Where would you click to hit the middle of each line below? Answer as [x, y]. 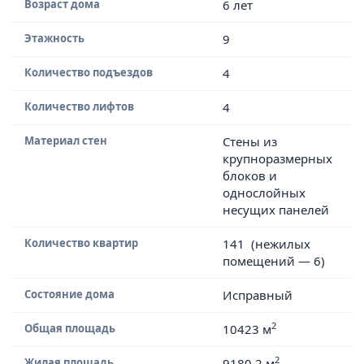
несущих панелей [275, 210]
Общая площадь [70, 328]
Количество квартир [81, 243]
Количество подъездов [89, 72]
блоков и [249, 175]
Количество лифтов [79, 106]
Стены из [249, 141]
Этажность [54, 38]
